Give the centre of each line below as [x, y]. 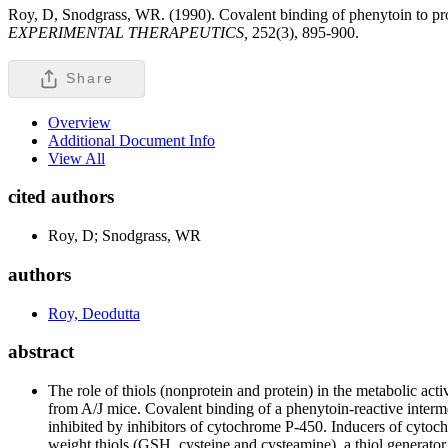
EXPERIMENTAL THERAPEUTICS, [130, 32]
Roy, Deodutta [94, 313]
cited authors [61, 197]
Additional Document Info [131, 140]
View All [76, 158]
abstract [41, 352]
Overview [79, 122]
